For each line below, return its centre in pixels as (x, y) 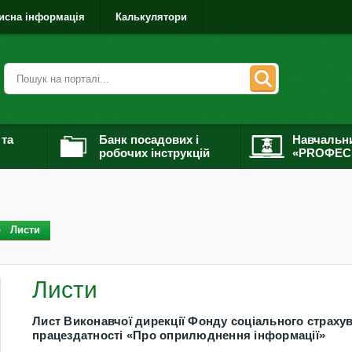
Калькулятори (151, 17)
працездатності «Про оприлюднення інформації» (179, 335)
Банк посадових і (149, 139)
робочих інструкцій (154, 153)
